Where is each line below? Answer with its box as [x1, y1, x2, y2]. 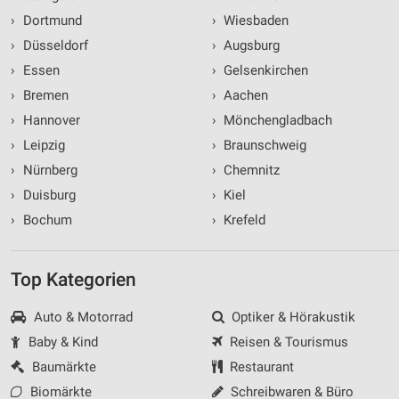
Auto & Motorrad [29, 309, 133, 326]
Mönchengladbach [220, 112, 332, 129]
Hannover [19, 112, 80, 129]
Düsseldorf [19, 37, 88, 54]
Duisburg [19, 187, 76, 204]
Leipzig [19, 137, 65, 154]
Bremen [19, 87, 69, 104]
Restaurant [226, 359, 294, 376]
